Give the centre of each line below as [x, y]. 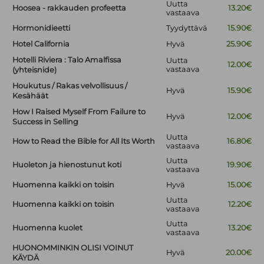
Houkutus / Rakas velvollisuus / [70, 86]
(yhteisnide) [35, 70]
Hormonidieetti [42, 28]
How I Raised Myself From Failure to [79, 112]
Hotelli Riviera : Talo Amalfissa [67, 60]
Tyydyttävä [187, 28]
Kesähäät [31, 96]
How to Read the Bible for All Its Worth [84, 141]
